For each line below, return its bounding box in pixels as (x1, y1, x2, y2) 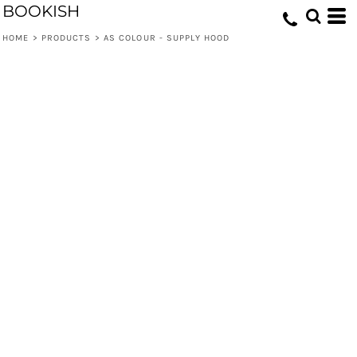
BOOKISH (2, 2, 80, 21)
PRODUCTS (41, 33, 92, 43)
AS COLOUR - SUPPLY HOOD (103, 33, 230, 43)
